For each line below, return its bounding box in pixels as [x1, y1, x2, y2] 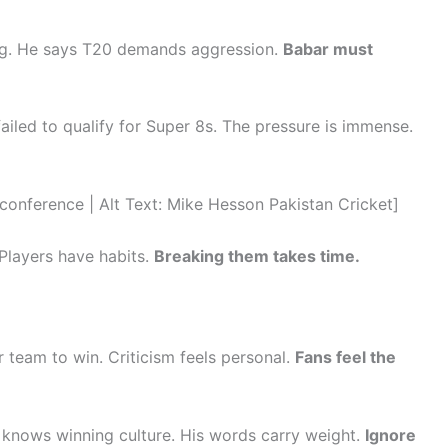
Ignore [365, 424, 416, 445]
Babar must [283, 38, 373, 59]
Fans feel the [295, 347, 396, 368]
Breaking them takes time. [154, 245, 360, 266]
